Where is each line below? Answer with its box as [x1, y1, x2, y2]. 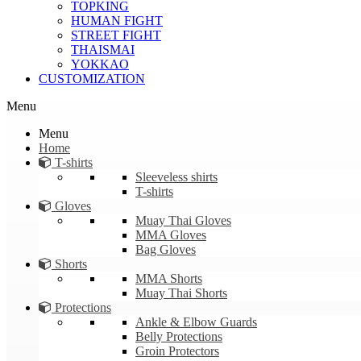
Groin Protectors [135, 344, 219, 358]
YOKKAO [71, 57, 129, 71]
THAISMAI [71, 43, 135, 56]
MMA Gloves [135, 228, 206, 242]
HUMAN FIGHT [71, 14, 163, 27]
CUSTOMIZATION [39, 72, 145, 85]
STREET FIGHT [71, 28, 161, 42]
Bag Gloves [135, 243, 196, 256]
